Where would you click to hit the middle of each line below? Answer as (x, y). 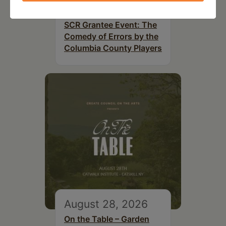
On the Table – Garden (107, 219)
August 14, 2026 (105, 9)
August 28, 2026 (106, 204)
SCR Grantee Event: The (110, 24)
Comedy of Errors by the (111, 36)
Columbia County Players (113, 48)
